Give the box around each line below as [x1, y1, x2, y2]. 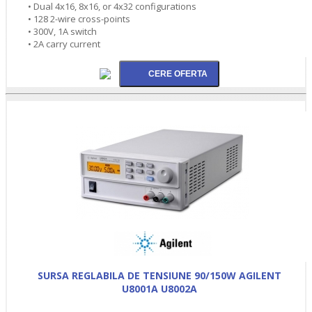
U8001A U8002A [122, 281, 197, 295]
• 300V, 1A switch [28, 24, 97, 38]
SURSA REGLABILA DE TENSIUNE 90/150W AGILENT [38, 268, 281, 282]
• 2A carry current [28, 37, 100, 50]
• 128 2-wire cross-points [28, 12, 130, 25]
